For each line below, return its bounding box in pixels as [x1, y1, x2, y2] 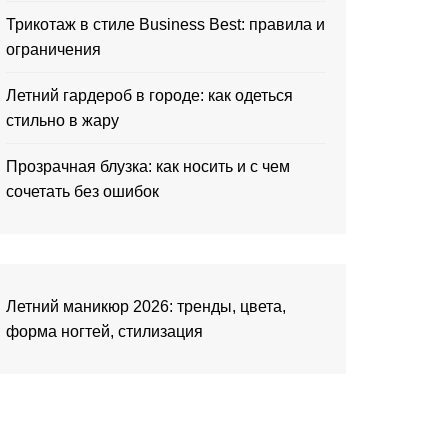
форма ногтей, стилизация [6, 323, 203, 340]
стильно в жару [6, 112, 119, 129]
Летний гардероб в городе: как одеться [6, 87, 293, 104]
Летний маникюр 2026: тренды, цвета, [6, 298, 286, 315]
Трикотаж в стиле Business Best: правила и [6, 16, 325, 33]
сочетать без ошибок [6, 183, 159, 200]
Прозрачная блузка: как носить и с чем [6, 158, 290, 175]
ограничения [6, 41, 101, 58]
